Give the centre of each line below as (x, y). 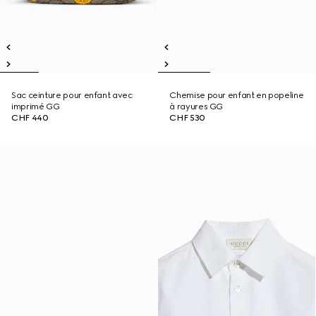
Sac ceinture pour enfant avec (72, 95)
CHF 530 (187, 118)
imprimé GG (36, 107)
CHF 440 (30, 118)
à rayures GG (196, 107)
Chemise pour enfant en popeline (237, 95)
